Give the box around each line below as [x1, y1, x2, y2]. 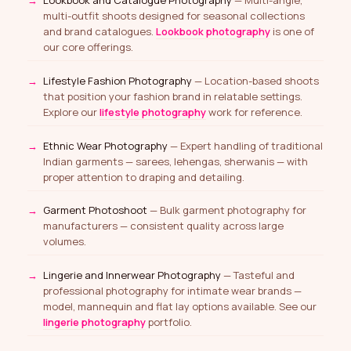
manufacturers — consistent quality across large [43, 219, 284, 233]
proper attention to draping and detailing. [43, 169, 244, 184]
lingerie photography [43, 315, 146, 330]
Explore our [43, 104, 100, 119]
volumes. [43, 234, 86, 249]
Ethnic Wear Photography [43, 138, 168, 153]
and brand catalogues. [43, 24, 156, 38]
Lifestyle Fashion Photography [43, 73, 192, 88]
